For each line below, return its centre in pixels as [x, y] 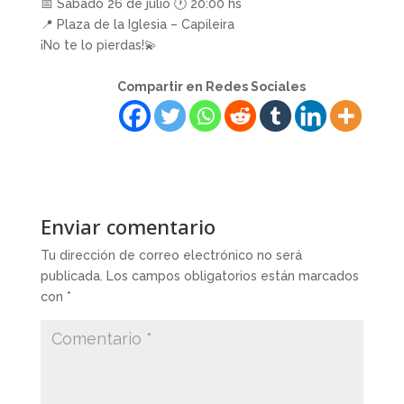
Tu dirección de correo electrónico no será [171, 256]
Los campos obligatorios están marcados [232, 276]
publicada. [71, 276]
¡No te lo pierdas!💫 [98, 46]
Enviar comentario [128, 227]
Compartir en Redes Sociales [212, 87]
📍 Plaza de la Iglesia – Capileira [137, 25]
